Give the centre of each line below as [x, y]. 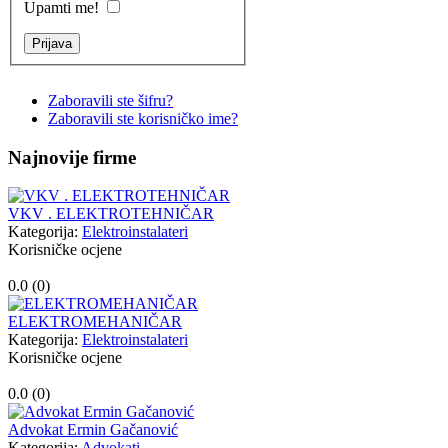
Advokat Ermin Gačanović [93, 430]
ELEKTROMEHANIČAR [95, 322]
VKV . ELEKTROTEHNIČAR [111, 214]
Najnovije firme [72, 157]
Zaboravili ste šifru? [110, 101]
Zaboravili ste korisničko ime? [143, 119]
